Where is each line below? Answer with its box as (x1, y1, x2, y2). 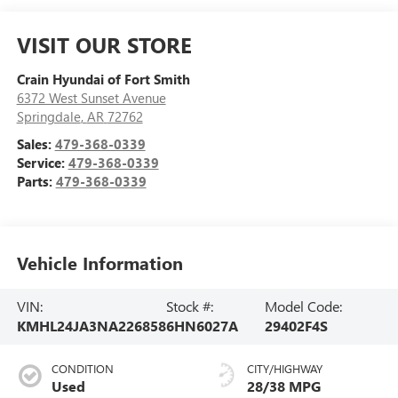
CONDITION (51, 361, 114, 377)
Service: (16, 153, 68, 171)
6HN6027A (165, 316, 238, 336)
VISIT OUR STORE (16, 29, 192, 59)
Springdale (16, 107, 81, 125)
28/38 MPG (247, 377, 321, 396)
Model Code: (265, 297, 343, 316)
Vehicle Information (16, 250, 183, 275)
